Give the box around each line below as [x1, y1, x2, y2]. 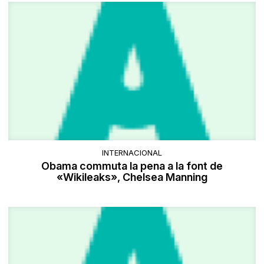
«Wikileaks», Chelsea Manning [57, 170, 207, 183]
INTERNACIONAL [102, 147, 162, 157]
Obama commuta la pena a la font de [41, 159, 223, 172]
